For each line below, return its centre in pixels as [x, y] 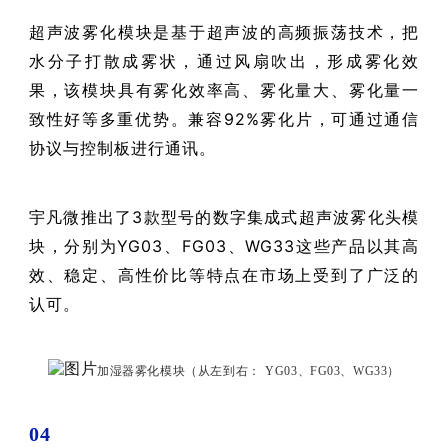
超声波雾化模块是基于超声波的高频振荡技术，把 [224, 31]
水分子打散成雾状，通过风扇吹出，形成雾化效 [224, 60]
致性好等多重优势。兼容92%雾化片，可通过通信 [224, 118]
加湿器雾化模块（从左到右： [179, 370]
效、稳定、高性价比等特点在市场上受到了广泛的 [224, 274]
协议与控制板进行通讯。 [122, 147]
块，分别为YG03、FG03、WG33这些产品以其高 [224, 245]
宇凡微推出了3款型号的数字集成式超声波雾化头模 [224, 216]
